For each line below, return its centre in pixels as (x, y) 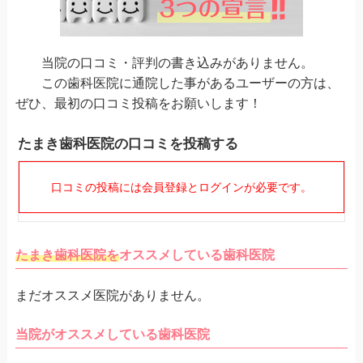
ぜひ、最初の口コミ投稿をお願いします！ (138, 103)
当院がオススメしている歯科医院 (112, 334)
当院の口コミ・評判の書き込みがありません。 (164, 63)
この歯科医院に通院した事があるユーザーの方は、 (177, 83)
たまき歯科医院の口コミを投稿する (128, 144)
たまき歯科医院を (67, 255)
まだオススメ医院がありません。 (112, 295)
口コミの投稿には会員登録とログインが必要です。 (181, 187)
